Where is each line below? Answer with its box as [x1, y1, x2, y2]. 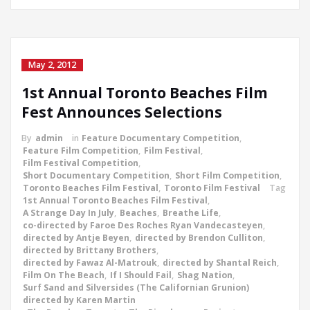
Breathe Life [163, 207, 219, 219]
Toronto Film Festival [164, 182, 260, 194]
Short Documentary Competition [23, 170, 170, 182]
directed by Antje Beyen [23, 232, 129, 244]
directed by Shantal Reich [163, 257, 277, 269]
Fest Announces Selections [21, 102, 222, 122]
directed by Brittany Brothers [23, 244, 156, 257]
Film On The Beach [23, 269, 104, 282]
